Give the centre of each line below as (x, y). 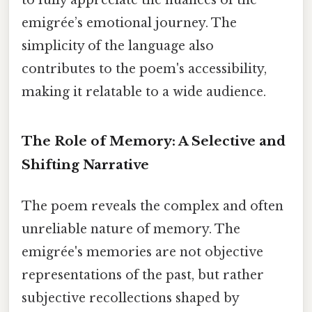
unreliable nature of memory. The (131, 229)
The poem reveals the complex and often (153, 206)
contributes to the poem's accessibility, (144, 69)
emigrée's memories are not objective (142, 252)
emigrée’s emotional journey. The (129, 23)
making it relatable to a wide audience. (144, 92)
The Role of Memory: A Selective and (154, 141)
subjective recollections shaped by (130, 298)
